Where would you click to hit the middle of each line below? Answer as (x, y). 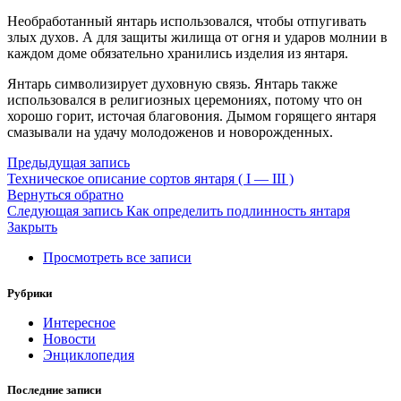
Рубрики (30, 293)
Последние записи (54, 389)
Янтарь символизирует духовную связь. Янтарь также (172, 84)
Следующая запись (65, 211)
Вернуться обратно (65, 195)
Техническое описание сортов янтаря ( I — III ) (150, 179)
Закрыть (32, 227)
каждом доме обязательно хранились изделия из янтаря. (178, 54)
